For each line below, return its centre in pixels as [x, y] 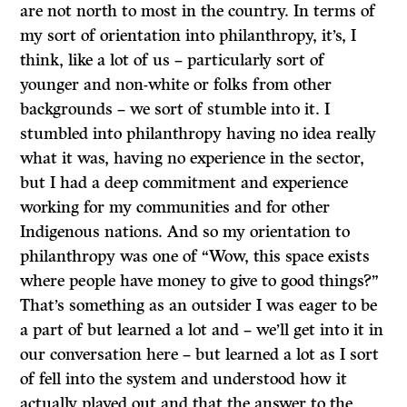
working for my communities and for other [175, 207]
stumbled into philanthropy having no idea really [199, 134]
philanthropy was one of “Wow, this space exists [195, 256]
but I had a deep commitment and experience [184, 183]
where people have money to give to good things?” [200, 281]
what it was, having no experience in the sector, [193, 158]
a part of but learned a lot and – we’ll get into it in [202, 330]
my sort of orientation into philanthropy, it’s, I [189, 35]
